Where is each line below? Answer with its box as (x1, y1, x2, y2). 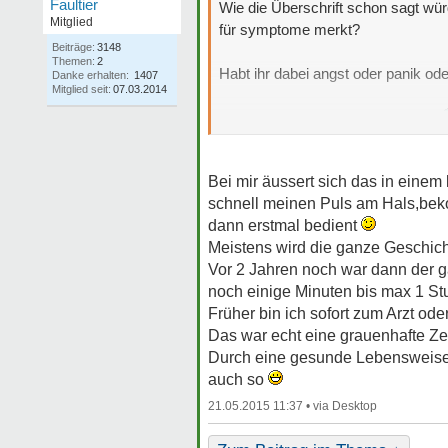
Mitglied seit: (52, 83, 111, 95)
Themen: (52, 55, 95, 67)
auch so (208, 371, 268, 388)
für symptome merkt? (219, 21, 360, 38)
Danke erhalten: (52, 69, 129, 81)
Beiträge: (52, 41, 95, 53)
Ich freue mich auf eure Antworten (219, 109, 442, 126)
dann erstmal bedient (208, 217, 361, 234)
